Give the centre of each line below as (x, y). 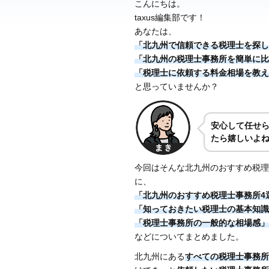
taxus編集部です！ (170, 17)
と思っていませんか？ (176, 86)
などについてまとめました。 (189, 236)
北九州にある (159, 256)
